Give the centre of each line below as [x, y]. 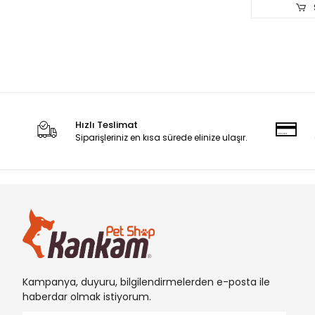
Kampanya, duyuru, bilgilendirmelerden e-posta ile [146, 282]
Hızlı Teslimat [107, 124]
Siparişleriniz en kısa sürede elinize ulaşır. [162, 137]
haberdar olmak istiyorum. [87, 296]
